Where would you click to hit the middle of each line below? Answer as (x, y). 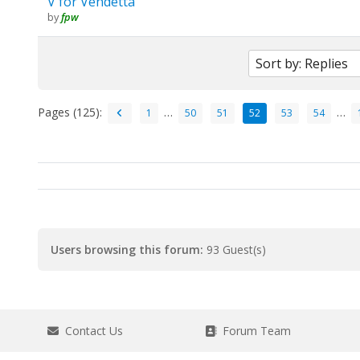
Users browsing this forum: (127, 249)
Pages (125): (70, 112)
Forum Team (253, 330)
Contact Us (90, 330)
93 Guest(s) (234, 249)
